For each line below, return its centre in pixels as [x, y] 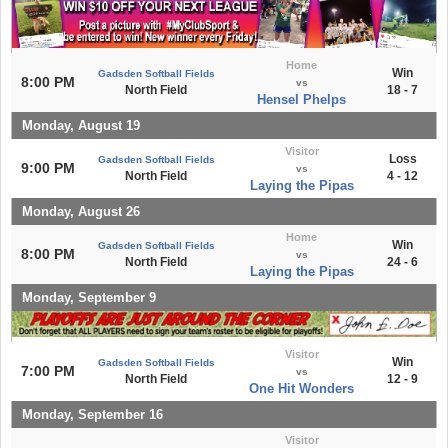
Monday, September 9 [89, 297]
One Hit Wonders [301, 388]
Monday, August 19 [81, 125]
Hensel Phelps [301, 99]
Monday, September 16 [92, 414]
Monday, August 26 [81, 211]
